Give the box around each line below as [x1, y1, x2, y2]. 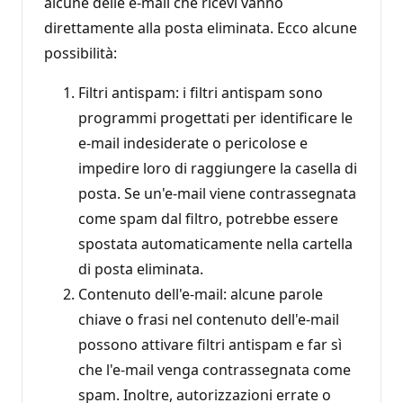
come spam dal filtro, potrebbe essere [78, 208, 338, 228]
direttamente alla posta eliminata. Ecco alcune [44, 17, 357, 38]
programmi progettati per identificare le [78, 107, 353, 128]
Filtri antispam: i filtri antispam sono [78, 82, 323, 103]
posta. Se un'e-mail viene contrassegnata [78, 183, 356, 203]
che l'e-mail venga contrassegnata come [78, 359, 351, 380]
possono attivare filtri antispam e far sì [78, 334, 342, 354]
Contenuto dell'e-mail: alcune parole [78, 283, 323, 304]
